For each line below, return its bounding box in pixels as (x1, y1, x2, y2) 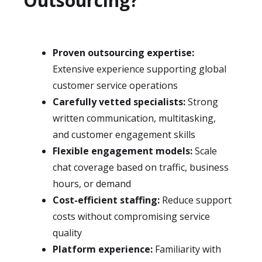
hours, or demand (53, 177, 131, 190)
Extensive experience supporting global (53, 63, 226, 75)
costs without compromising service (53, 210, 210, 223)
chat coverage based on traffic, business (53, 161, 229, 174)
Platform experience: (53, 243, 153, 256)
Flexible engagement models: (53, 144, 192, 157)
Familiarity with (153, 243, 221, 256)
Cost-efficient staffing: (53, 194, 160, 206)
